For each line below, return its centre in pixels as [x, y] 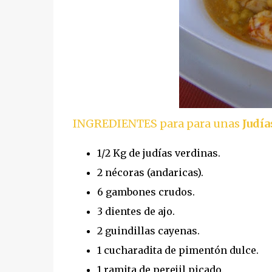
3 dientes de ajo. [136, 211]
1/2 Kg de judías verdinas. [158, 153]
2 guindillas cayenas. [148, 230]
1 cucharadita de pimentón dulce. [178, 250]
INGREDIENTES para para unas [157, 123]
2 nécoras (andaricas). [150, 172]
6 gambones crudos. [146, 192]
